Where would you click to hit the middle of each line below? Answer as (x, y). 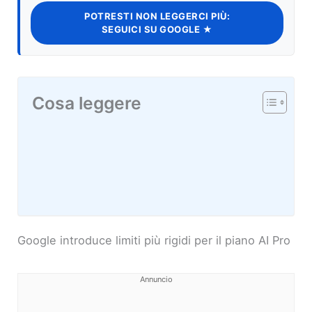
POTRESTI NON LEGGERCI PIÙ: (157, 16)
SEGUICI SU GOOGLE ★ (157, 30)
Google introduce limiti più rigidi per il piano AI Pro (154, 241)
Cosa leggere (87, 103)
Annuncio (156, 280)
